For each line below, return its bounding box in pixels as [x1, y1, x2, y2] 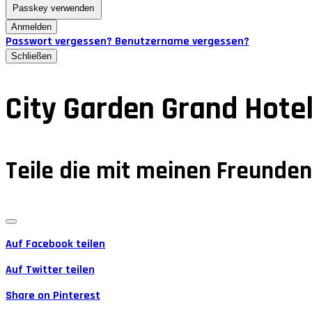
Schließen [11, 50, 52, 61]
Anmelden [11, 21, 52, 32]
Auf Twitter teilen [6, 263, 95, 278]
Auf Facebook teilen [6, 237, 105, 252]
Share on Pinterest [6, 288, 100, 304]
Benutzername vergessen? [115, 33, 249, 49]
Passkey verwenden [13, 3, 95, 14]
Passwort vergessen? [6, 33, 115, 49]
